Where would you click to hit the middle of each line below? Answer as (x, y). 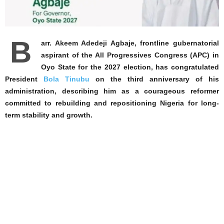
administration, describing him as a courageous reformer (112, 91)
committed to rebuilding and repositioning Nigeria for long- (112, 103)
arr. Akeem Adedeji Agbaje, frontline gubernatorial (130, 43)
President (24, 79)
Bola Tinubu (66, 79)
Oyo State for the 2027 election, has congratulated (130, 67)
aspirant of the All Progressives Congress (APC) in (130, 55)
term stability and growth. (49, 115)
